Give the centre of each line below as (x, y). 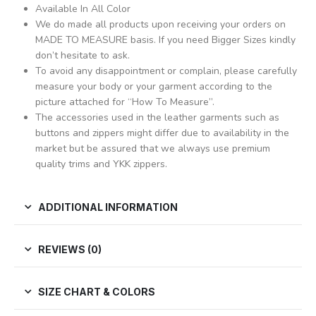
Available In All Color (83, 9)
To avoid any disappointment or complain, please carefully (166, 71)
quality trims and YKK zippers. (101, 164)
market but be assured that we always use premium (152, 149)
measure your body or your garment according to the (153, 87)
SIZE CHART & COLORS (97, 292)
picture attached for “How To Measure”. (124, 102)
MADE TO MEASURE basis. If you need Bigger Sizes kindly (165, 40)
